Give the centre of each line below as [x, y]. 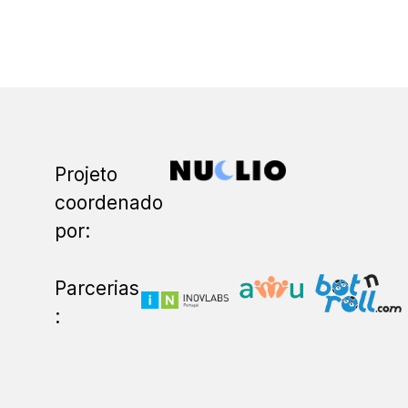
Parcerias [97, 288]
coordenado [109, 202]
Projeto [86, 174]
